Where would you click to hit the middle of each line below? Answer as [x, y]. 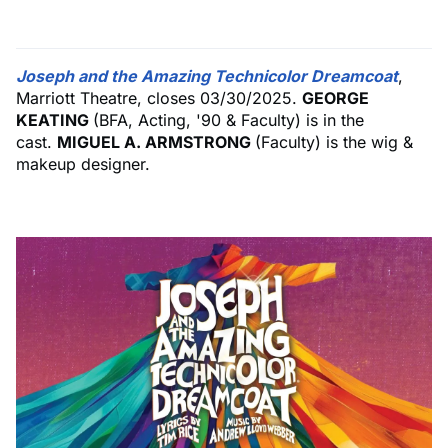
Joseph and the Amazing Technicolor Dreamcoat [207, 75]
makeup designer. [83, 163]
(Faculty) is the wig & [334, 141]
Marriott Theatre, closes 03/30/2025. [159, 97]
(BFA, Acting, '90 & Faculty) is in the [228, 119]
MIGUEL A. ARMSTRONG [156, 141]
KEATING [54, 119]
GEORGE [335, 97]
